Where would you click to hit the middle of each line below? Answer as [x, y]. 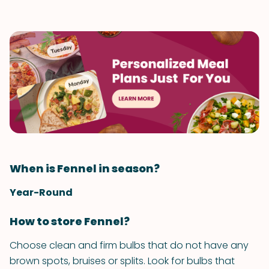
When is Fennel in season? [85, 168]
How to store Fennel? [70, 221]
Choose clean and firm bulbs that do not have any [129, 245]
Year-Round [41, 192]
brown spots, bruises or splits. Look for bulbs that [122, 261]
